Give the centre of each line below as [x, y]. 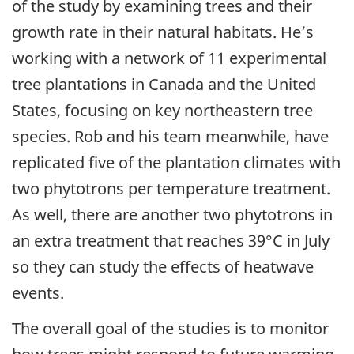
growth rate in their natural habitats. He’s [163, 32]
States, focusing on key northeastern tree [162, 111]
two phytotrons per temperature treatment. [171, 189]
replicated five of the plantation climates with [176, 163]
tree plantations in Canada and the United [164, 85]
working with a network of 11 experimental [169, 58]
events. [38, 293]
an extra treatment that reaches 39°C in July [171, 241]
